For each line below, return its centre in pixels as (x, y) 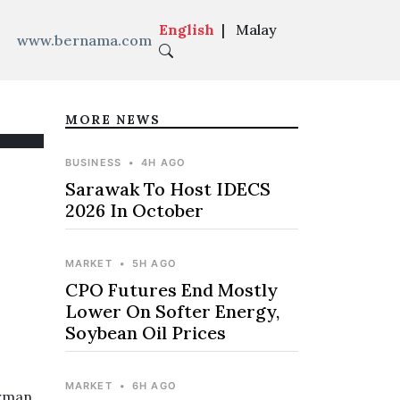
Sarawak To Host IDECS (168, 189)
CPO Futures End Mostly (171, 290)
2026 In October (134, 210)
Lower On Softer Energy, (172, 311)
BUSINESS (93, 162)
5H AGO (154, 263)
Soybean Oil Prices (146, 333)
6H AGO (154, 386)
